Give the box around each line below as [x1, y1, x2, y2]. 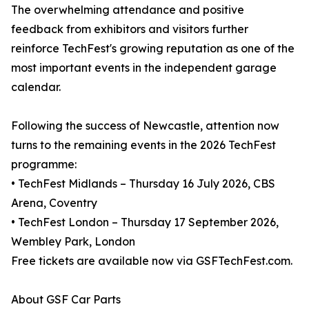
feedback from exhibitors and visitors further [11, 22, 248, 37]
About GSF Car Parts [11, 292, 121, 307]
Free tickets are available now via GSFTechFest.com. [11, 254, 292, 268]
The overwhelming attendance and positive [11, 3, 244, 17]
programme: [11, 157, 77, 172]
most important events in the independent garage [11, 61, 277, 75]
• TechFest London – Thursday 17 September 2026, [11, 215, 279, 230]
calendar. [11, 80, 61, 94]
